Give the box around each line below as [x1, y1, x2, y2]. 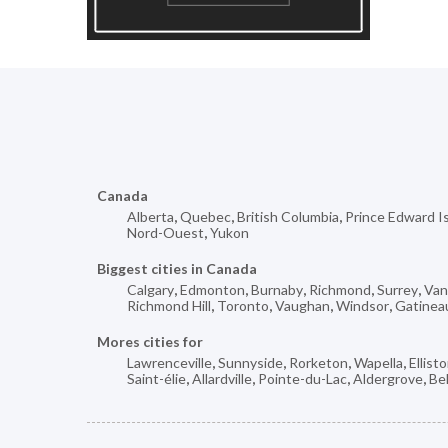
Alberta [127, 207, 174, 225]
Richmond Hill [127, 296, 211, 314]
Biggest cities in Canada [97, 259, 257, 277]
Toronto [217, 296, 269, 314]
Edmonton [180, 280, 245, 298]
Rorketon [289, 353, 348, 371]
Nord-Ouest [127, 223, 204, 241]
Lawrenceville [127, 353, 212, 371]
